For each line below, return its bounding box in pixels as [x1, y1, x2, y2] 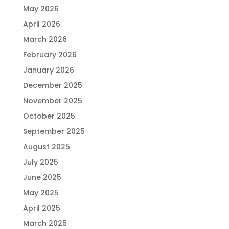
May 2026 [22, 4, 59, 14]
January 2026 [22, 65, 74, 75]
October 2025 [22, 111, 75, 121]
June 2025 [22, 172, 61, 182]
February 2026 [22, 50, 77, 60]
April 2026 [22, 19, 60, 29]
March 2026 [22, 34, 67, 44]
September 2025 [22, 126, 85, 136]
